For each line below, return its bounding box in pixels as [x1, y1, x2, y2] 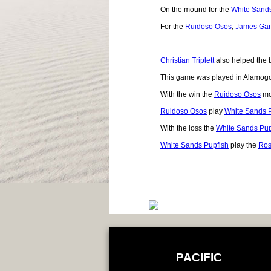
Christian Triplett [160, 56, 214, 65]
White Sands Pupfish [160, 140, 229, 149]
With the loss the [160, 123, 216, 132]
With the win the [160, 90, 214, 99]
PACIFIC [175, 250, 222, 264]
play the [229, 140, 258, 149]
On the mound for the [160, 5, 231, 14]
